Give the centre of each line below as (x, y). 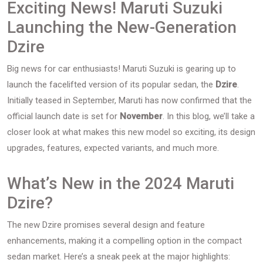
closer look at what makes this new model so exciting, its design (131, 132)
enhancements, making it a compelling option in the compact (124, 241)
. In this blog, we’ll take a (209, 116)
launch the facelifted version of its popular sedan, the (111, 85)
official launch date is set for (63, 116)
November (141, 116)
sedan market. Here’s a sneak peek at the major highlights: (119, 257)
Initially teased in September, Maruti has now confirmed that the (129, 100)
